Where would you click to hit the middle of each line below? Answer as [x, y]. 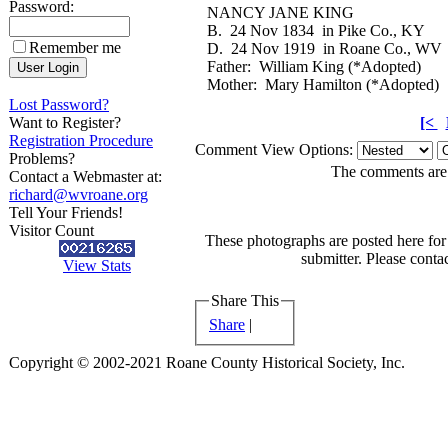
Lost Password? [59, 104]
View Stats [97, 265]
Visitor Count [51, 230]
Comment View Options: [276, 149]
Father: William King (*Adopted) [314, 66]
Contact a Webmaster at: [85, 176]
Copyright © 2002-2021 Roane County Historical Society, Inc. [207, 362]
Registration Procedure [81, 140]
